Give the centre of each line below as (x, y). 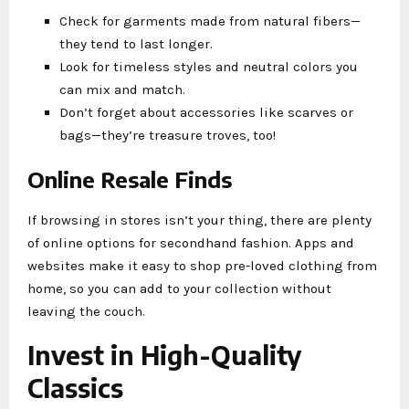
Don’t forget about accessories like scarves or (206, 112)
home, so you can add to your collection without (179, 288)
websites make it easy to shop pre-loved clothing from (202, 265)
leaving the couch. (86, 311)
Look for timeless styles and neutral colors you (209, 66)
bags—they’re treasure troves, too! (168, 135)
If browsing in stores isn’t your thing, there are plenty (199, 220)
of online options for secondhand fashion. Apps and (191, 242)
